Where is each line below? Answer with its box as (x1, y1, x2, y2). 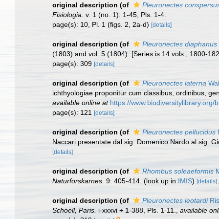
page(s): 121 (52, 109, 94, 116)
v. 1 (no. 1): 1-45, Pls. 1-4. (84, 11, 166, 19)
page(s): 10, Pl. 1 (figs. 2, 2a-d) (52, 21, 151, 28)
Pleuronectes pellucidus (142, 128, 216, 136)
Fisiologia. (52, 11, 84, 19)
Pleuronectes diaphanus (142, 40, 217, 48)
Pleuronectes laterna (142, 79, 206, 87)
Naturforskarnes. (52, 177, 104, 185)
